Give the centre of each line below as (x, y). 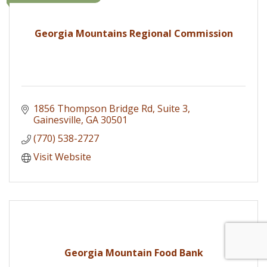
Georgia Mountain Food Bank (133, 252)
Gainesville (57, 119)
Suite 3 (173, 108)
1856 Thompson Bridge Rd (93, 108)
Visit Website (62, 156)
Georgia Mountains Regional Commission (133, 33)
